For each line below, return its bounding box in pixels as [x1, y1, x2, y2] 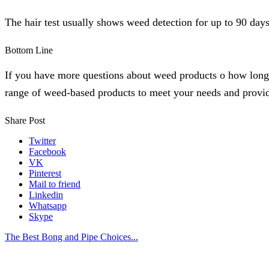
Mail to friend [29, 179, 80, 190]
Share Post [5, 115, 45, 126]
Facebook [29, 147, 66, 157]
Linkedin [29, 190, 63, 201]
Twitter [29, 136, 56, 147]
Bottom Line [5, 44, 53, 55]
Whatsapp [29, 201, 67, 211]
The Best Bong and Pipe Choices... [5, 232, 138, 243]
